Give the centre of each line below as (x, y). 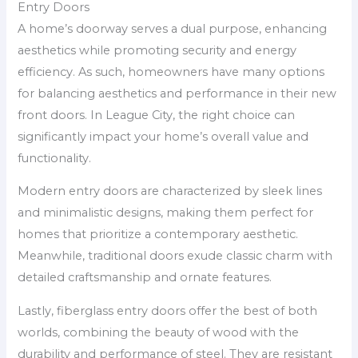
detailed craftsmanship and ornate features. (145, 278)
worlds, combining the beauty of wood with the (159, 332)
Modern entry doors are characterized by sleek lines (170, 191)
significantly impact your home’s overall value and (163, 136)
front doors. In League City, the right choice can (157, 115)
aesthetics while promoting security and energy (157, 50)
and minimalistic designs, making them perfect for (166, 213)
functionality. (55, 158)
